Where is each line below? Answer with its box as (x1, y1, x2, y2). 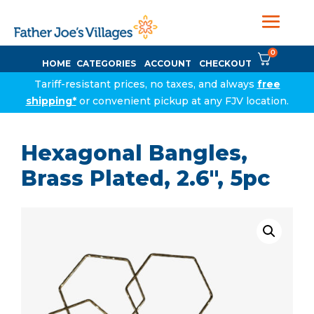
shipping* (25, 95, 76, 107)
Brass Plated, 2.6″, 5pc (21, 165, 270, 191)
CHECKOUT (199, 58, 252, 69)
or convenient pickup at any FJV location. (76, 95, 289, 107)
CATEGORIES (76, 58, 136, 69)
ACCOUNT (144, 58, 191, 69)
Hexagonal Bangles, (21, 140, 247, 166)
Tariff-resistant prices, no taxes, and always (34, 78, 257, 90)
